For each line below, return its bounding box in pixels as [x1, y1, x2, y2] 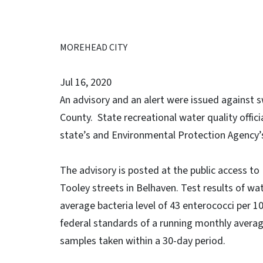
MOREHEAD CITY [60, 41, 127, 54]
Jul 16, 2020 [60, 75, 112, 90]
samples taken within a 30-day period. [60, 234, 225, 248]
